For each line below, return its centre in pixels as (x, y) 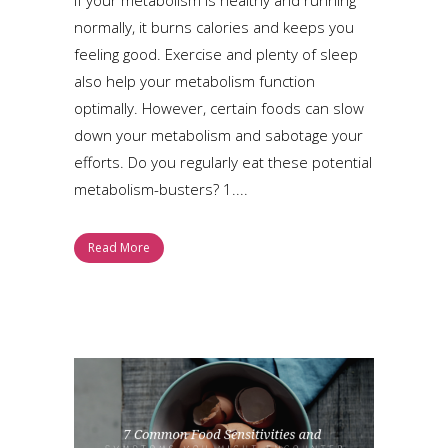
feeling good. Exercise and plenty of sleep (216, 53)
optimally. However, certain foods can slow (219, 107)
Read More (119, 247)
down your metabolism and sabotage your (218, 134)
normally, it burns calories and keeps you (214, 26)
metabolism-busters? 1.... (161, 188)
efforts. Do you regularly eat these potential (223, 161)
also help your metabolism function (194, 80)
